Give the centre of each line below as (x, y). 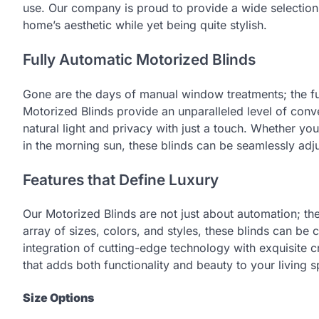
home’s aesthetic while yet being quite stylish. (145, 25)
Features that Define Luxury (121, 179)
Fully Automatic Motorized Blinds (139, 59)
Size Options (58, 297)
